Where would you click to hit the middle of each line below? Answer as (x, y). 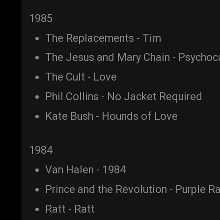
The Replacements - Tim (103, 38)
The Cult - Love (81, 77)
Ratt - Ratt (70, 209)
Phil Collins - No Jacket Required (124, 96)
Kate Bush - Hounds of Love (111, 116)
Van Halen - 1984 (85, 170)
